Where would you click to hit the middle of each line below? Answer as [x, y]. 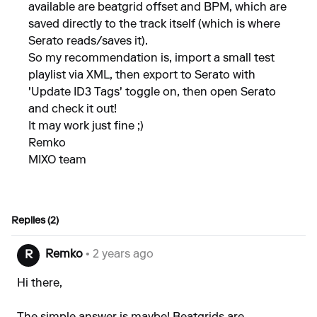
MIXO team [57, 161]
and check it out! [73, 110]
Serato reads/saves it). [88, 42]
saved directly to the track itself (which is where [154, 25]
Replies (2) [35, 221]
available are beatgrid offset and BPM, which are [157, 8]
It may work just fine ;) [86, 127]
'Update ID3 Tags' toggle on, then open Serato [152, 93]
